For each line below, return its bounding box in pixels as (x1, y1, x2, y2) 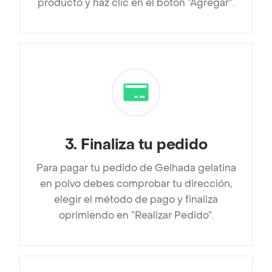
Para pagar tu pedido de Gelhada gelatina (36, 161, 236, 175)
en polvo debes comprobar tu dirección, (40, 177, 232, 191)
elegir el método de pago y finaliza (54, 193, 218, 206)
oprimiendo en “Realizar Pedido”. (58, 209, 214, 222)
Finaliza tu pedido (80, 135, 208, 155)
